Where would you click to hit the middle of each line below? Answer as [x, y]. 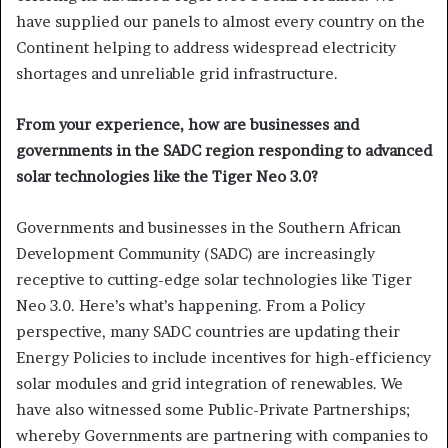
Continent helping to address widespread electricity [206, 47]
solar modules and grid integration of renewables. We [209, 383]
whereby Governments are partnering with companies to [222, 435]
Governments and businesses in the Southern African [208, 227]
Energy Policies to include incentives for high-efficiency [223, 357]
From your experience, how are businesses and [187, 124]
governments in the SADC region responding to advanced [224, 150]
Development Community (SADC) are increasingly [195, 253]
